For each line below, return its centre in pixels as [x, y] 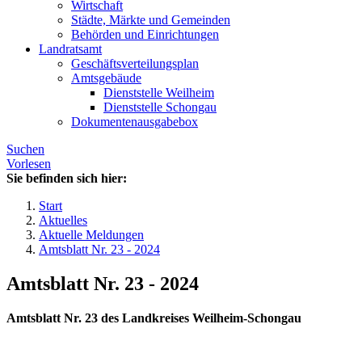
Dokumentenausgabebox [135, 122]
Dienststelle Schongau [160, 107]
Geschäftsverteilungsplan [135, 64]
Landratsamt [70, 49]
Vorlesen [29, 164]
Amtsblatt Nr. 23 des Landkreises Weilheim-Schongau [154, 318]
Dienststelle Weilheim [159, 93]
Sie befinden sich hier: [67, 179]
